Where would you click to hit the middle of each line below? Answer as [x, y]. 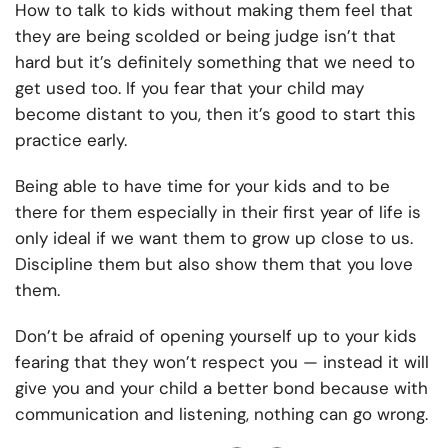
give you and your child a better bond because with [221, 388]
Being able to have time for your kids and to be [202, 186]
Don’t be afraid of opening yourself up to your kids [216, 336]
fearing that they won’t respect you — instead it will [222, 362]
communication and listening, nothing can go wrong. [221, 414]
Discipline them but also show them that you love [214, 264]
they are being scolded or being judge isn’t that [205, 36]
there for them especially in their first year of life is [218, 212]
